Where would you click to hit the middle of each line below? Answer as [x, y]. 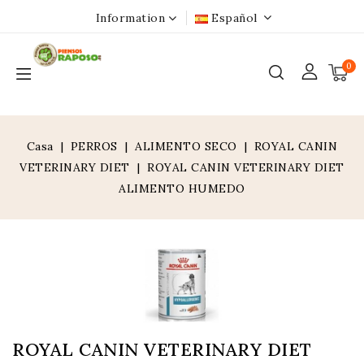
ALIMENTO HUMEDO [182, 188]
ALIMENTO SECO [186, 146]
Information [130, 18]
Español [234, 18]
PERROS [94, 146]
